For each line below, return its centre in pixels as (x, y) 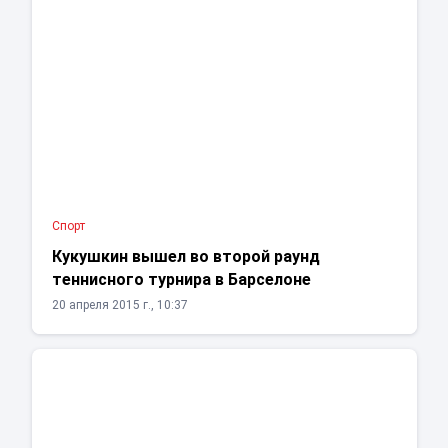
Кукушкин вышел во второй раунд (185, 257)
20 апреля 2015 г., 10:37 (119, 305)
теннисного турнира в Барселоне (181, 280)
